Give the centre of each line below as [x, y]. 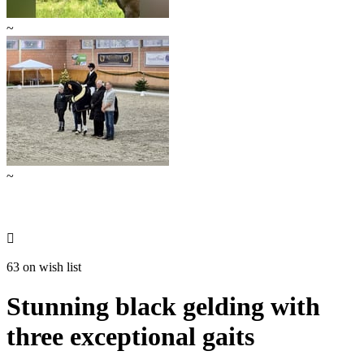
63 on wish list [44, 266]
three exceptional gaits [130, 337]
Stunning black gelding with [163, 307]
